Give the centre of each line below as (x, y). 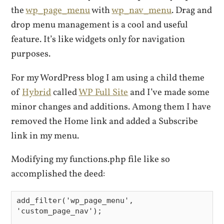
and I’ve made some (169, 92)
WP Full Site (103, 92)
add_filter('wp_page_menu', (75, 200)
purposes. (31, 54)
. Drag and (192, 11)
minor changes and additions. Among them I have (111, 107)
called (65, 92)
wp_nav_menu (142, 11)
